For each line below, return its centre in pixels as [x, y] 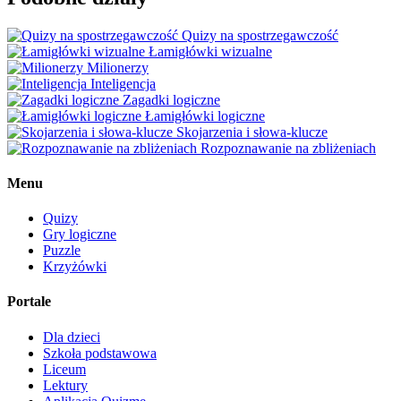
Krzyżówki [75, 267]
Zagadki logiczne [171, 99]
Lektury [65, 385]
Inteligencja [123, 83]
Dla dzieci [72, 337]
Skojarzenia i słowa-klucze [252, 132]
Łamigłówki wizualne [210, 51]
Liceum [64, 369]
